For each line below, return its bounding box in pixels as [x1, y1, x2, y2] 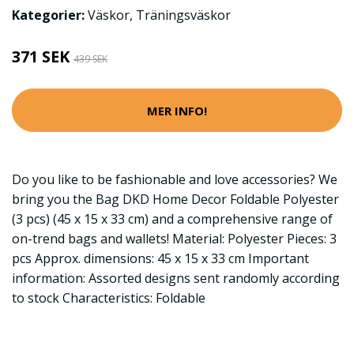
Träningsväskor [136, 6, 231, 24]
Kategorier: [12, 6, 85, 24]
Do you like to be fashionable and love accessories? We [12, 171, 337, 188]
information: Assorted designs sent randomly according [12, 269, 340, 287]
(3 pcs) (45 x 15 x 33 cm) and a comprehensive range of [12, 210, 333, 228]
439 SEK [73, 52, 107, 66]
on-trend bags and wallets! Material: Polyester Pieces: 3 [12, 230, 337, 247]
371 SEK [12, 46, 73, 67]
